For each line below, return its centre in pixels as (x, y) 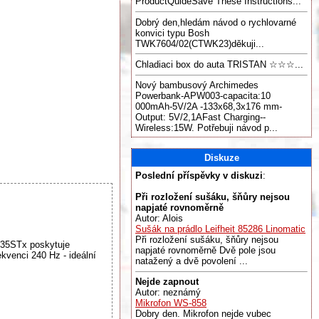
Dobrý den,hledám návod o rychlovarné (216, 22)
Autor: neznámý (168, 293)
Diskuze (221, 158)
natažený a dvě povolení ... (192, 261)
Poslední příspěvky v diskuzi (199, 176)
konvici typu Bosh (172, 33)
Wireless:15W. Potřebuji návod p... (206, 128)
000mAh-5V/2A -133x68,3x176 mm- (209, 107)
